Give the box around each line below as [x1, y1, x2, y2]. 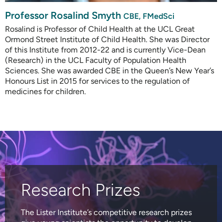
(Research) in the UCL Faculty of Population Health [5, 55, 186, 65]
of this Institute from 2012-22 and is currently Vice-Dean [5, 45, 206, 55]
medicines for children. [5, 86, 86, 96]
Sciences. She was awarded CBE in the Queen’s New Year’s [5, 65, 214, 75]
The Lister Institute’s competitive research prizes [21, 207, 192, 217]
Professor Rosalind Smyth [5, 9, 123, 21]
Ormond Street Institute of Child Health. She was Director [5, 34, 210, 44]
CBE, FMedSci [123, 11, 174, 21]
